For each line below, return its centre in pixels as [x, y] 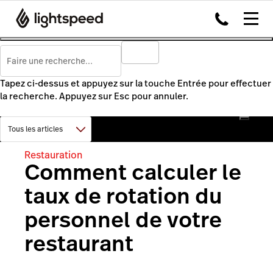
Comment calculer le [133, 172]
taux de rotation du [123, 196]
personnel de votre [123, 220]
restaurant [79, 243]
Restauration [53, 155]
